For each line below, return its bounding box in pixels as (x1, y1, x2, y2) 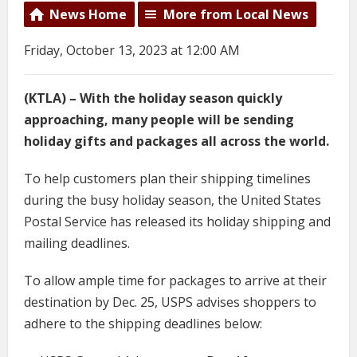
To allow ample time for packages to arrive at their (24, 272, 327, 289)
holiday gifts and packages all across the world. (24, 132, 329, 150)
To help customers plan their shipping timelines (24, 170, 311, 187)
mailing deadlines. (24, 234, 130, 252)
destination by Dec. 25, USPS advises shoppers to (24, 293, 316, 311)
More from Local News (163, 6, 308, 23)
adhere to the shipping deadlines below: (24, 315, 262, 332)
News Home (49, 6, 127, 23)
